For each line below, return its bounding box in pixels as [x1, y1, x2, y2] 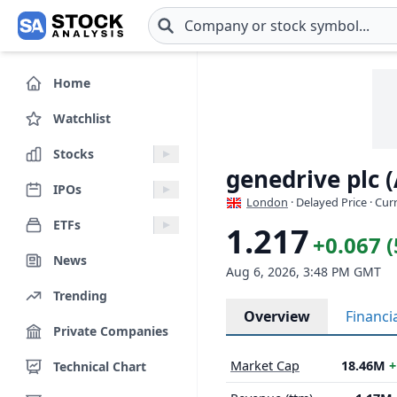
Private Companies [53, 322, 168, 339]
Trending [53, 286, 107, 304]
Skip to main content [13, 25, 152, 45]
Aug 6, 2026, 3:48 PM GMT [226, 263, 381, 280]
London [246, 194, 288, 210]
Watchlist [53, 109, 111, 127]
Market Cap [230, 357, 300, 374]
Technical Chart [53, 357, 146, 375]
